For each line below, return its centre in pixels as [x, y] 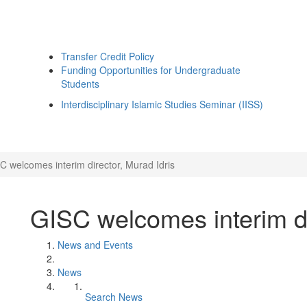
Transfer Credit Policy [108, 56]
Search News [114, 297]
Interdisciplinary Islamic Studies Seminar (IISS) [162, 104]
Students [80, 84]
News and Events [95, 245]
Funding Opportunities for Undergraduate [151, 70]
